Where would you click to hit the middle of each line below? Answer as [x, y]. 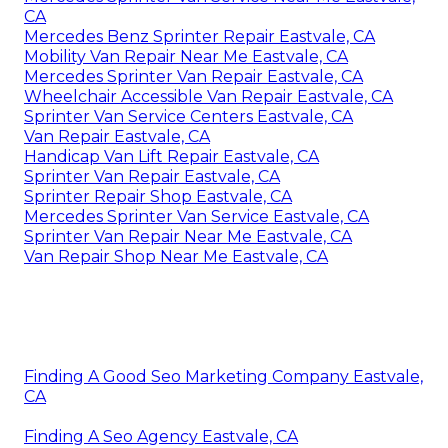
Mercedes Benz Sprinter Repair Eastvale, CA [199, 37]
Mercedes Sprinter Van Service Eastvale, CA [196, 217]
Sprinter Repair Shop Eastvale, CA [158, 197]
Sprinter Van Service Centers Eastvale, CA [188, 117]
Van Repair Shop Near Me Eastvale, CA [176, 257]
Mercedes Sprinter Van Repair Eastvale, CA [193, 77]
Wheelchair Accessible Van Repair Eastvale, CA [208, 97]
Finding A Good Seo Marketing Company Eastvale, [223, 377]
